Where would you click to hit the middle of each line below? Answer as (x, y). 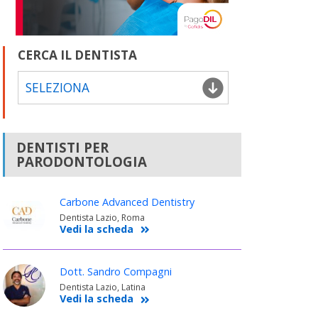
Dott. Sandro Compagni (115, 272)
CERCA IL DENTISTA (77, 55)
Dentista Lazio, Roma (102, 218)
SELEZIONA (57, 88)
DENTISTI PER (62, 148)
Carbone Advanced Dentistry (127, 202)
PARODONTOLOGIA (81, 162)
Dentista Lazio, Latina (102, 287)
